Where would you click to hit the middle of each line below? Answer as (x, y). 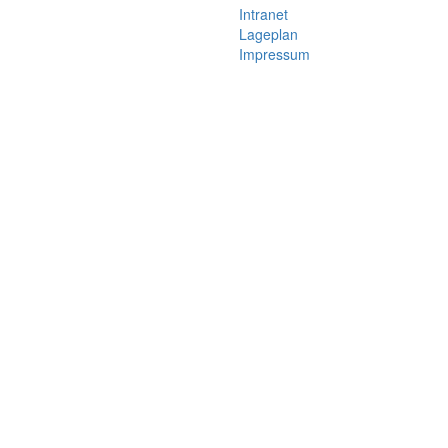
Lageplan (268, 34)
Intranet (263, 14)
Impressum (274, 54)
